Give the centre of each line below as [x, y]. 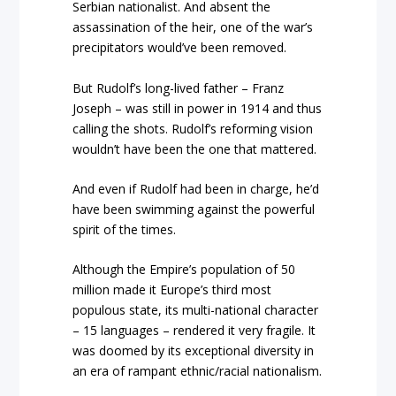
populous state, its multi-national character [196, 310]
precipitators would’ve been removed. [180, 48]
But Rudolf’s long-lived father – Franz [179, 88]
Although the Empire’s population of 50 [184, 270]
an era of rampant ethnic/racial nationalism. [198, 371]
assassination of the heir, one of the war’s [193, 27]
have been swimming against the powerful [194, 209]
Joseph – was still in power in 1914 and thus [198, 108]
